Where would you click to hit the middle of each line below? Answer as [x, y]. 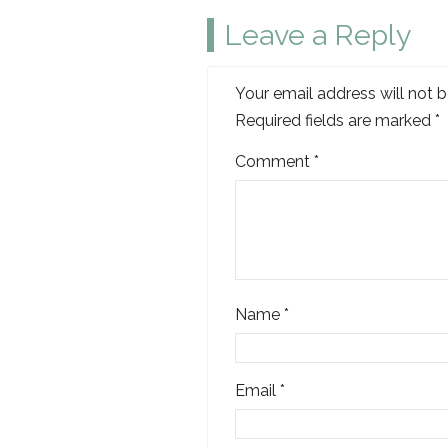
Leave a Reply [318, 34]
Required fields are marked [335, 121]
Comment [275, 161]
